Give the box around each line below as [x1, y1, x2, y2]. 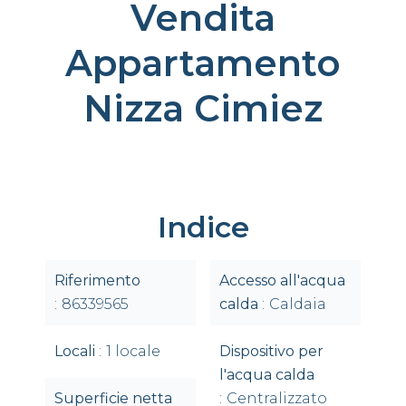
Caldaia [269, 295, 326, 313]
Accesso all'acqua [219, 272, 345, 289]
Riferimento [54, 272, 140, 289]
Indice [157, 209, 249, 245]
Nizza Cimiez [83, 86, 323, 130]
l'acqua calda [219, 366, 314, 383]
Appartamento [65, 41, 341, 85]
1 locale [106, 343, 160, 360]
